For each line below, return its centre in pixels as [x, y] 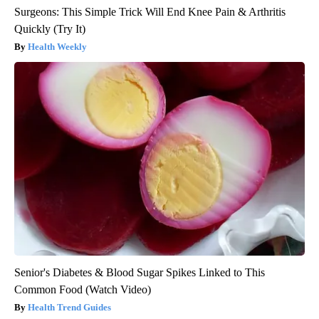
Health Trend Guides [69, 308]
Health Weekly [57, 47]
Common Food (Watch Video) [83, 290]
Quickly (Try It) [50, 29]
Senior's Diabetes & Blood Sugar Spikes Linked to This [140, 273]
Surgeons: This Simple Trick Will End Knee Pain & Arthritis [150, 12]
